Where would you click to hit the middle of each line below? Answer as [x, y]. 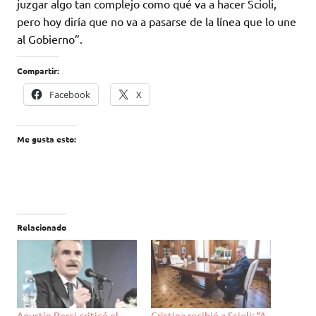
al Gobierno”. [50, 39]
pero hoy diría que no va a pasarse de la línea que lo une [157, 22]
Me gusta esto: [47, 139]
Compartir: [38, 71]
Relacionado [42, 227]
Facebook [70, 95]
